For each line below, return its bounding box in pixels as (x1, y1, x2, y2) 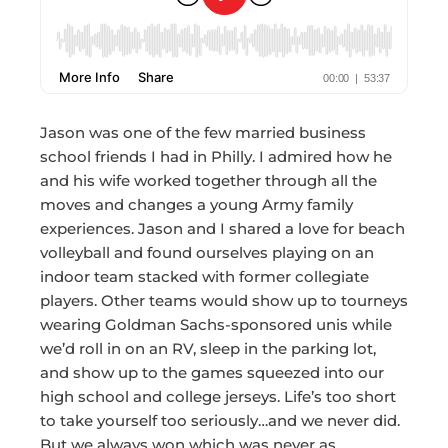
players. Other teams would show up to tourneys (40, 291, 408, 311)
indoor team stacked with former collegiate (40, 267, 369, 287)
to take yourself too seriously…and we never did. (40, 411, 400, 431)
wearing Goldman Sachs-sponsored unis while (40, 315, 392, 335)
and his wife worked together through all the (40, 171, 377, 191)
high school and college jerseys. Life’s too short (40, 387, 396, 407)
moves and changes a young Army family (40, 195, 353, 215)
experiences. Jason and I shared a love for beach (40, 219, 405, 239)
